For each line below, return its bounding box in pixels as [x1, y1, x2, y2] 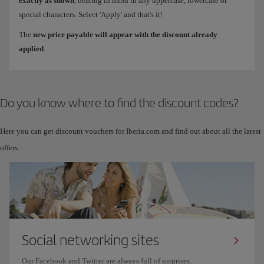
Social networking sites [22, 231, 159, 249]
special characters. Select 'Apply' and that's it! [19, 10, 164, 19]
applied [19, 44, 44, 54]
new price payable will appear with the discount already [33, 30, 217, 39]
